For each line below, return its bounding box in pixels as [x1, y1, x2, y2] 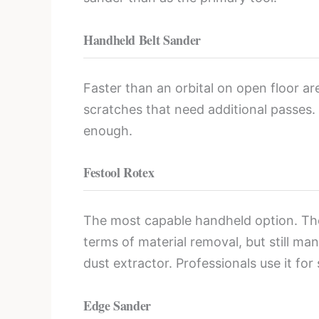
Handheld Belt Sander [83, 30, 201, 49]
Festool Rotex [83, 163, 155, 182]
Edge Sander [83, 296, 152, 315]
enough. [83, 122, 132, 138]
